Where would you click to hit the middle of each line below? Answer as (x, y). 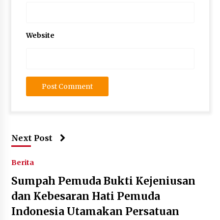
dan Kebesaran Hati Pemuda (85, 196)
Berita (22, 163)
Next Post (32, 138)
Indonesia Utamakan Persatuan (95, 211)
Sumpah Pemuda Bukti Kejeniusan (103, 181)
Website (40, 35)
